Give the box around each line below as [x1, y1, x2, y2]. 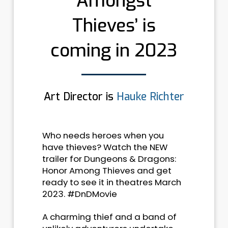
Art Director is [43, 89, 117, 104]
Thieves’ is [72, 13, 156, 37]
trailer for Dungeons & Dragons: [42, 152, 176, 165]
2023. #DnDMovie [42, 187, 117, 200]
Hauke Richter [116, 89, 184, 104]
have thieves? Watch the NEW [42, 140, 167, 153]
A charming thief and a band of [42, 210, 177, 223]
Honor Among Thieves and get [42, 164, 172, 177]
